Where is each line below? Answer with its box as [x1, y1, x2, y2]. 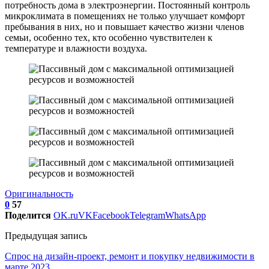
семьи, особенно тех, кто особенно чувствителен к [5, 32, 213, 43]
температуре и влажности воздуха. [5, 43, 147, 53]
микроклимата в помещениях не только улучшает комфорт [5, 10, 245, 21]
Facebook [92, 210, 130, 220]
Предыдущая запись [5, 230, 87, 241]
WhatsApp [165, 210, 206, 220]
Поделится [5, 210, 51, 220]
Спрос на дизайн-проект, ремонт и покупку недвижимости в [5, 250, 255, 261]
